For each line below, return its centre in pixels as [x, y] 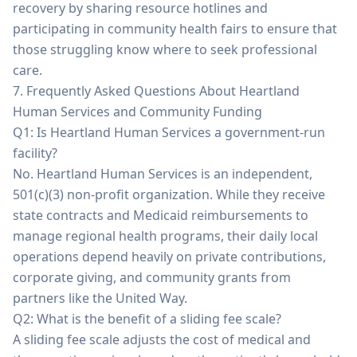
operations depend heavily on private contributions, [169, 257]
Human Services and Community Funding [137, 112]
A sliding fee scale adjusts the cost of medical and [162, 339]
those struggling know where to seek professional [165, 49]
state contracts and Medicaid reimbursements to [161, 215]
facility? [35, 153]
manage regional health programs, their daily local [165, 236]
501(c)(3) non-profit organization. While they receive [169, 194]
